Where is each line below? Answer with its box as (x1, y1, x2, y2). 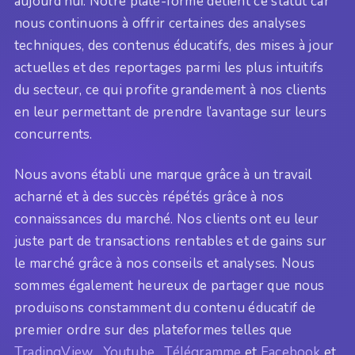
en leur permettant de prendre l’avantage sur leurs (14, 103, 326, 122)
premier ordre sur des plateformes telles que (14, 320, 292, 339)
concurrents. (14, 125, 93, 144)
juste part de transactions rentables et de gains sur (14, 231, 327, 250)
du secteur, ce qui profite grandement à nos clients (14, 81, 327, 100)
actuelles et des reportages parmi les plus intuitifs (14, 59, 324, 78)
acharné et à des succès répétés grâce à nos (14, 187, 284, 206)
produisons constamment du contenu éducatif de (14, 298, 316, 317)
